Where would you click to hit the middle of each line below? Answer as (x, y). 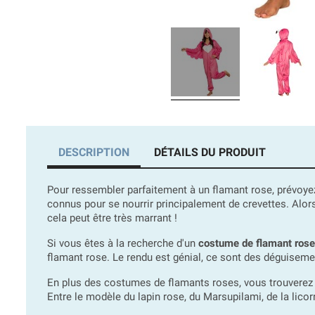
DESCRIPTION (94, 153)
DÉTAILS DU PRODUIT (210, 153)
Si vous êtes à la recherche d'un (123, 244)
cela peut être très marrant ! (112, 218)
